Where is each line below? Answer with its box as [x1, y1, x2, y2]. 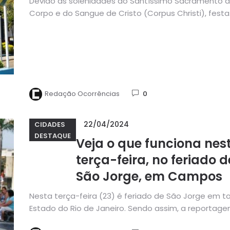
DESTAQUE [34, 130, 71, 141]
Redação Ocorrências [44, 89, 120, 99]
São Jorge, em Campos [75, 168, 222, 185]
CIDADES [34, 119, 65, 129]
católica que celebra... [29, 20, 113, 31]
